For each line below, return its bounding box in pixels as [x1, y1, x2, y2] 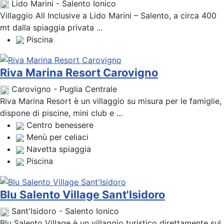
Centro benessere [26, 120, 93, 130]
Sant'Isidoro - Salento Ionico [11, 206, 119, 216]
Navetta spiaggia [26, 144, 91, 154]
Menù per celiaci [26, 132, 88, 142]
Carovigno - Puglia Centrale [11, 84, 117, 94]
